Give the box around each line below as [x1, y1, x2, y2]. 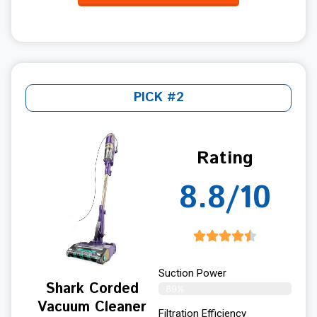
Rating [197, 146, 253, 172]
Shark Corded [45, 279, 139, 300]
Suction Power [158, 267, 226, 280]
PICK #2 [133, 88, 184, 108]
